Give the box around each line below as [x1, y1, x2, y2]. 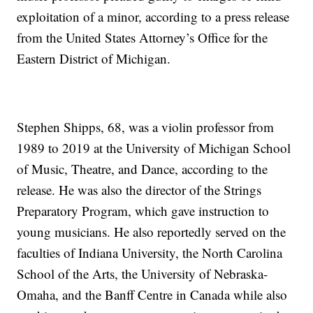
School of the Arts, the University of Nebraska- [17, 265, 268, 283]
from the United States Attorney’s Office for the [17, 29, 268, 47]
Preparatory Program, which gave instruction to [17, 202, 270, 220]
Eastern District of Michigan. [17, 50, 171, 68]
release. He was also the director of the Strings [17, 181, 262, 199]
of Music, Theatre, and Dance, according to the [17, 160, 268, 178]
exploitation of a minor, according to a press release [17, 8, 290, 26]
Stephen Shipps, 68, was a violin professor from [17, 118, 275, 136]
